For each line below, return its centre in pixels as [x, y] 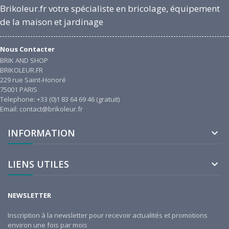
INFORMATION [41, 133]
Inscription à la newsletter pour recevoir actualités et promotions [108, 215]
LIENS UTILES [38, 164]
